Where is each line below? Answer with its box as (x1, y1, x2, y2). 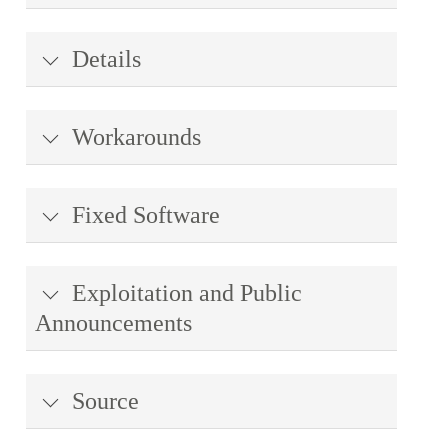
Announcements (35, 310, 192, 336)
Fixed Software (66, 202, 220, 228)
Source (66, 388, 139, 414)
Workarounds (66, 124, 201, 150)
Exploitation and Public (66, 280, 302, 306)
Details (66, 46, 141, 72)
